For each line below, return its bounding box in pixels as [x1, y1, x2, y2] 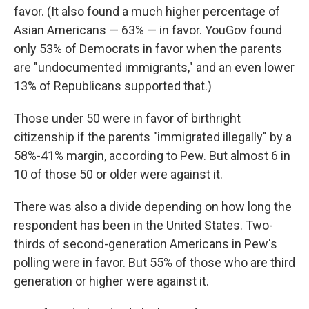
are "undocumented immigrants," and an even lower [14, 59, 295, 74]
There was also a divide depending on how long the [14, 199, 292, 214]
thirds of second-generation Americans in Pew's [14, 236, 277, 251]
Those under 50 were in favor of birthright [14, 110, 241, 126]
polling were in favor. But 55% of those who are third [14, 255, 295, 270]
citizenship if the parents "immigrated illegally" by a [14, 129, 292, 144]
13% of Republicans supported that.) [14, 78, 212, 93]
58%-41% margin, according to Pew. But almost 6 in [14, 148, 290, 163]
